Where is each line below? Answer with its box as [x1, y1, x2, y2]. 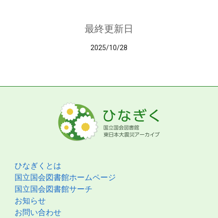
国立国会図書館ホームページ [15, 173, 116, 182]
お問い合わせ [15, 208, 61, 217]
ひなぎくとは [15, 161, 61, 170]
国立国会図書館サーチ [15, 184, 92, 194]
